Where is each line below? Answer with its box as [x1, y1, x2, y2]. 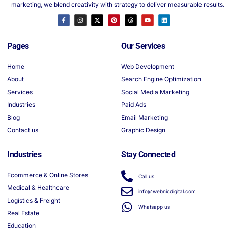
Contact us [7, 126, 38, 134]
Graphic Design [121, 126, 165, 134]
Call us [138, 173, 154, 180]
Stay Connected [121, 150, 175, 160]
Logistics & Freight [7, 196, 60, 205]
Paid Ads [121, 101, 146, 109]
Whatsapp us [138, 204, 170, 210]
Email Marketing [121, 113, 168, 122]
